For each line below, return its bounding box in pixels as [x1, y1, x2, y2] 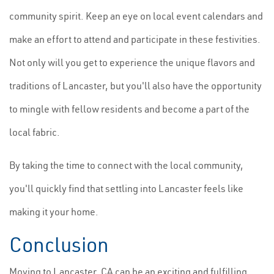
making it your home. [9, 206, 98, 218]
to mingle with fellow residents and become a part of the [9, 103, 250, 115]
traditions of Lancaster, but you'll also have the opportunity [9, 80, 262, 92]
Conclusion [9, 232, 109, 257]
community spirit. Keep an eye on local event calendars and [9, 10, 263, 22]
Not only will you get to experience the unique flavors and [9, 56, 255, 68]
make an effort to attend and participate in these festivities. [9, 33, 261, 45]
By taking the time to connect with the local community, [9, 159, 243, 171]
